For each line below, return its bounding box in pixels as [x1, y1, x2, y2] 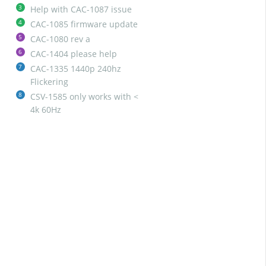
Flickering [30, 76, 68, 87]
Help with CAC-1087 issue [30, 4, 132, 15]
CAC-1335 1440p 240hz [30, 63, 121, 74]
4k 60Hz [30, 104, 61, 115]
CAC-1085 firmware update [30, 18, 138, 30]
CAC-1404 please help [30, 48, 117, 59]
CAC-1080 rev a [30, 33, 90, 45]
